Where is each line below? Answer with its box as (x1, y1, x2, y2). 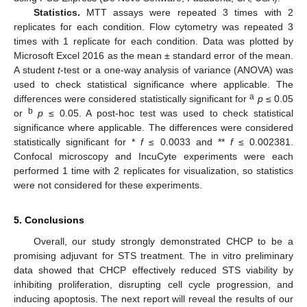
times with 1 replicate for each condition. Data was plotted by (14, 35, 293, 47)
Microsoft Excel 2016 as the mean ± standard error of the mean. (14, 49, 293, 61)
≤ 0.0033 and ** (143, 136, 230, 147)
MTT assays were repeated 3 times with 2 (79, 6, 293, 18)
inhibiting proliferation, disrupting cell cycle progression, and (14, 278, 293, 290)
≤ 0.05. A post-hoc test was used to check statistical (43, 107, 294, 119)
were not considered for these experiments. (14, 179, 202, 191)
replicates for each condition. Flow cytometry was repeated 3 (14, 21, 293, 32)
